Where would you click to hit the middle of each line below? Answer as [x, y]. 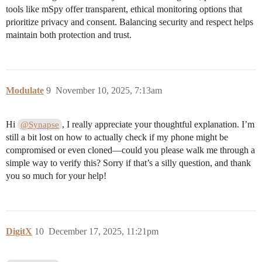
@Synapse [40, 125]
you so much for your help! [56, 176]
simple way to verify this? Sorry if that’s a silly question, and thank [128, 163]
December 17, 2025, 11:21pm [104, 232]
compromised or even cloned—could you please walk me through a [130, 150]
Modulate [25, 91]
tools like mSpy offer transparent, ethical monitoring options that [124, 9]
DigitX [19, 232]
